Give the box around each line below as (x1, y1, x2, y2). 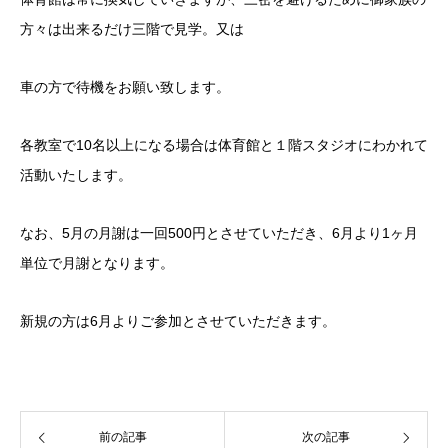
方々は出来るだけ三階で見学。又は (20, 21, 244, 37)
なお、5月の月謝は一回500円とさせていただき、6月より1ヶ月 (20, 225, 418, 241)
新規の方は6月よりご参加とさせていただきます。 (20, 313, 336, 329)
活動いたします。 (20, 167, 132, 183)
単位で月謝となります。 (20, 255, 174, 271)
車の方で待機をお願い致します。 (20, 79, 230, 95)
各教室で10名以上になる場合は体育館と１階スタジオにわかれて (20, 137, 428, 153)
